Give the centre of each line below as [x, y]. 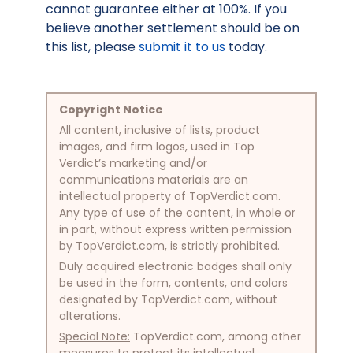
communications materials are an [154, 179]
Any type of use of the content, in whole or [177, 212]
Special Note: [95, 336]
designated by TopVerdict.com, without [168, 299]
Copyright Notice [111, 109]
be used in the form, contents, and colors [173, 282]
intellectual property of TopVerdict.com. [170, 196]
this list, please [92, 46]
